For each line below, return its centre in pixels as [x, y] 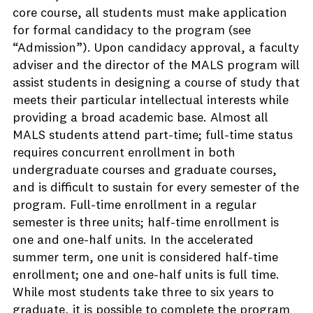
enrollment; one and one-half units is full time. [146, 275]
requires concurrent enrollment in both [124, 153]
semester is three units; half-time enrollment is [146, 223]
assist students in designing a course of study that [156, 83]
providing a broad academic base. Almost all [140, 118]
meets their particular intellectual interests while [151, 101]
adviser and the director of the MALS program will [156, 66]
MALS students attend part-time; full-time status [153, 136]
